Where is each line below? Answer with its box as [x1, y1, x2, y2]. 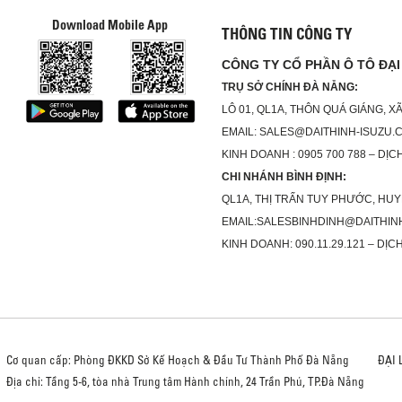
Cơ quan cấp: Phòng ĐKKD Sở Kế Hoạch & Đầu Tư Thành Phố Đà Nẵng [5, 353, 349, 367]
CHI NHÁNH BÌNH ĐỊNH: [221, 170, 346, 183]
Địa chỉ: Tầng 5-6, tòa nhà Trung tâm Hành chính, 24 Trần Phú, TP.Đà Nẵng [5, 374, 364, 389]
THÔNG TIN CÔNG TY [221, 24, 352, 43]
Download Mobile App [52, 17, 169, 33]
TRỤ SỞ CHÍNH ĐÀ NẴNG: [221, 81, 358, 93]
